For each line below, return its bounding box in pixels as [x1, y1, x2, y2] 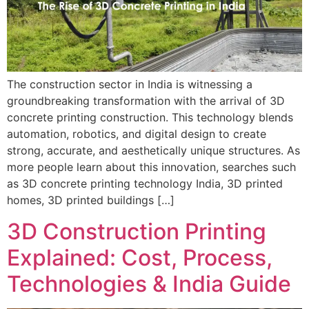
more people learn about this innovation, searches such [7, 160, 296, 175]
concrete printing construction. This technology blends [7, 110, 293, 125]
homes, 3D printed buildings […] [7, 193, 175, 208]
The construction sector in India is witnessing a [7, 77, 252, 92]
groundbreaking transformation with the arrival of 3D [7, 94, 285, 108]
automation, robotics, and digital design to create [7, 127, 266, 141]
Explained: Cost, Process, [7, 243, 272, 271]
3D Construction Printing [7, 217, 266, 245]
